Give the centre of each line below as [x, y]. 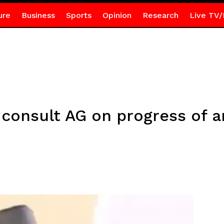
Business [38, 15]
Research [160, 15]
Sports [78, 15]
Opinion [117, 15]
